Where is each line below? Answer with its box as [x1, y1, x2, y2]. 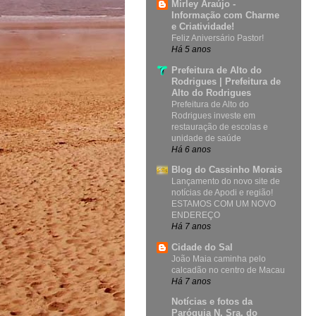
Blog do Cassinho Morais [171, 164, 282, 176]
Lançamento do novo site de [171, 176, 280, 187]
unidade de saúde [171, 133, 241, 143]
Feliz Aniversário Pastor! [171, 33, 264, 44]
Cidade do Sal [171, 241, 233, 253]
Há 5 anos [171, 44, 211, 54]
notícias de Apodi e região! [171, 188, 273, 198]
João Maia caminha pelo [171, 253, 266, 264]
